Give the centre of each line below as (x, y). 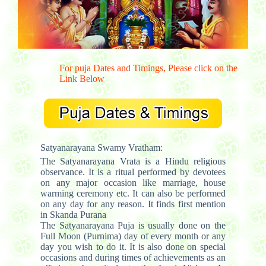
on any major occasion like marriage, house (133, 182)
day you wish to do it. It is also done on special (133, 246)
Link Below (82, 78)
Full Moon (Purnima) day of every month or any (133, 236)
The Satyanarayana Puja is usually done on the (133, 225)
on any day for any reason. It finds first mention (133, 204)
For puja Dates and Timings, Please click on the (148, 68)
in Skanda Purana (73, 214)
